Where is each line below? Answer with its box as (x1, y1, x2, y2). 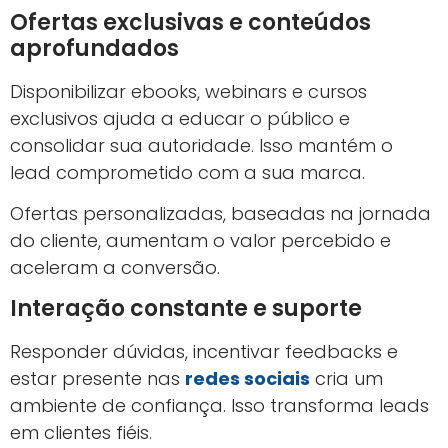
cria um (310, 365, 383, 391)
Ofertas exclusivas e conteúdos (10, 7, 371, 39)
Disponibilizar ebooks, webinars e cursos (10, 79, 367, 105)
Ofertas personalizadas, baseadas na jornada (10, 201, 431, 227)
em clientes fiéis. (10, 419, 152, 445)
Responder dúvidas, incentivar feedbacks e (10, 338, 398, 364)
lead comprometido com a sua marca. (10, 160, 365, 186)
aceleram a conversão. (10, 255, 220, 281)
